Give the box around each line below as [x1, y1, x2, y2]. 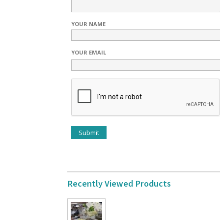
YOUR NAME [71, 20, 106, 28]
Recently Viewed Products [67, 178, 171, 190]
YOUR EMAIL [71, 49, 106, 56]
